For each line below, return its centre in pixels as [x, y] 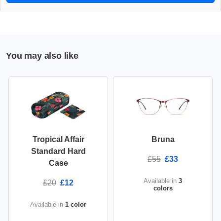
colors [163, 188]
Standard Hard [58, 151]
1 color [76, 205]
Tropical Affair [58, 140]
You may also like [42, 56]
